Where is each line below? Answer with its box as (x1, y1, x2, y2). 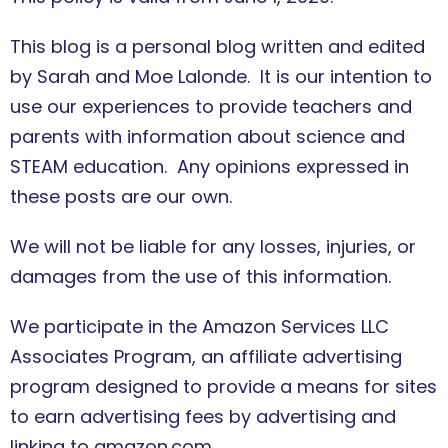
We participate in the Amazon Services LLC (10, 314, 389, 340)
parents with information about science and (10, 124, 405, 150)
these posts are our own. (10, 184, 232, 210)
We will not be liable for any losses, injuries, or (10, 234, 416, 260)
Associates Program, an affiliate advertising (10, 344, 402, 370)
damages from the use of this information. (10, 264, 391, 290)
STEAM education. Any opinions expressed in (10, 154, 409, 180)
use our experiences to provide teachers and (10, 94, 412, 120)
